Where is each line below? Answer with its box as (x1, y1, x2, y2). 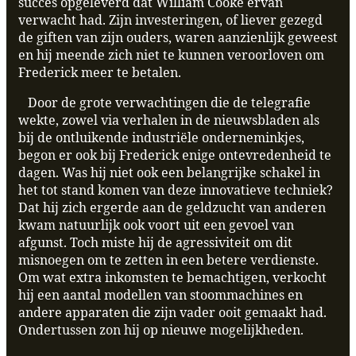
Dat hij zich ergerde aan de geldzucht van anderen (18, 199, 326, 217)
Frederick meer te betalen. (18, 64, 188, 82)
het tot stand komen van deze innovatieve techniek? (18, 181, 333, 199)
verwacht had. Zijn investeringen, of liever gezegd (18, 11, 323, 29)
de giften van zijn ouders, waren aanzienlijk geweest (18, 29, 338, 47)
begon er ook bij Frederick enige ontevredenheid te (18, 146, 331, 164)
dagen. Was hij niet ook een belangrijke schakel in (18, 164, 320, 182)
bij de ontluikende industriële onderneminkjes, (18, 129, 304, 147)
